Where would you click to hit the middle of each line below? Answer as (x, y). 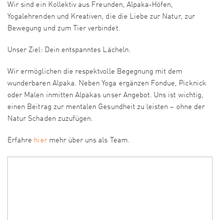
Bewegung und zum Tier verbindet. (64, 29)
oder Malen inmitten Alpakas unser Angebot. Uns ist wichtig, (105, 96)
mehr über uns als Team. (89, 141)
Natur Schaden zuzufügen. (50, 119)
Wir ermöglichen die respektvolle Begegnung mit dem (95, 72)
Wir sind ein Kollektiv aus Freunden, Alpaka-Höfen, (90, 5)
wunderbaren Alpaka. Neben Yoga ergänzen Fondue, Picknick (107, 84)
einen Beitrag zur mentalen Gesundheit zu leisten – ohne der (106, 108)
